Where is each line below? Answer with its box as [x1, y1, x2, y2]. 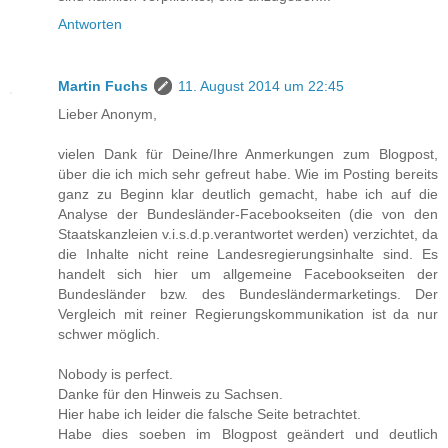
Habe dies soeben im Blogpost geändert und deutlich [58, 425, 438, 442]
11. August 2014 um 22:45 [178, 77, 344, 94]
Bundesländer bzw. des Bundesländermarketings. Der [58, 285, 438, 302]
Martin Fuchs [58, 77, 148, 94]
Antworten [58, 15, 122, 32]
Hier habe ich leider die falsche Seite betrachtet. [58, 405, 361, 422]
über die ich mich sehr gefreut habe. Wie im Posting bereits [58, 165, 438, 182]
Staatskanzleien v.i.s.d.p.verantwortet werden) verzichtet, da [58, 225, 438, 242]
